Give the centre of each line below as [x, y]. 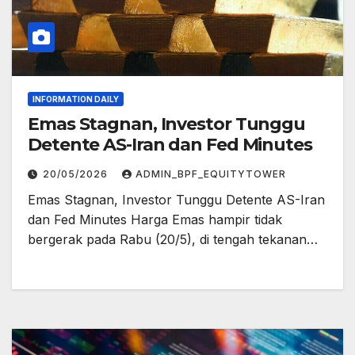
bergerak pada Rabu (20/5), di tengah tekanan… [173, 239]
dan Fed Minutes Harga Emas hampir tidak [155, 219]
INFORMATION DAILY [76, 99]
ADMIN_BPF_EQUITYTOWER [211, 174]
